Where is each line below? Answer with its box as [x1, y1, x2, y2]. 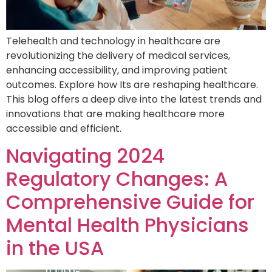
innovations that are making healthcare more [6, 106, 225, 121]
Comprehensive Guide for [6, 188, 254, 216]
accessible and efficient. [6, 121, 121, 135]
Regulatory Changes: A [6, 165, 228, 193]
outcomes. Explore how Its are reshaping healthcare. [6, 77, 258, 92]
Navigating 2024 [6, 142, 165, 170]
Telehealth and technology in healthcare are [6, 33, 220, 48]
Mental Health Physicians [6, 211, 249, 239]
